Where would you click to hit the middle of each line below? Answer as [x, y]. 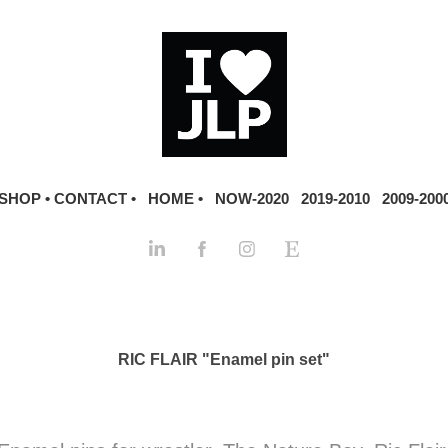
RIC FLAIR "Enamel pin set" [224, 359]
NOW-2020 [251, 198]
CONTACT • [94, 198]
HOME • [175, 198]
